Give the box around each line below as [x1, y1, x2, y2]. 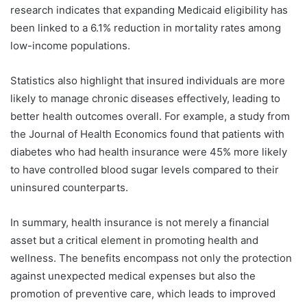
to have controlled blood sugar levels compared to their [10, 163, 279, 177]
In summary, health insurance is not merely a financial [10, 216, 269, 230]
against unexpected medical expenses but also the [10, 269, 256, 283]
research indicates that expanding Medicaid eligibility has [10, 3, 288, 17]
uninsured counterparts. [10, 181, 128, 195]
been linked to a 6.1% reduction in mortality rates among [10, 21, 281, 35]
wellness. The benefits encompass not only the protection [10, 251, 292, 265]
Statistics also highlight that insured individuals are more [10, 74, 285, 88]
